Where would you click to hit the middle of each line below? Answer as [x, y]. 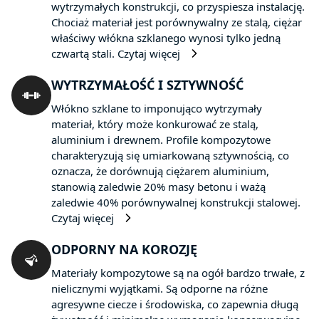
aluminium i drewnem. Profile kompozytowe [161, 140]
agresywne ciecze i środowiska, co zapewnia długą [175, 304]
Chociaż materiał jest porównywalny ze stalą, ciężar [177, 22]
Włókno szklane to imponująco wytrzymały [157, 108]
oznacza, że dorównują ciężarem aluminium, [160, 171]
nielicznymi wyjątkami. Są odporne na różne [159, 288]
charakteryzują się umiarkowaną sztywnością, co [170, 155]
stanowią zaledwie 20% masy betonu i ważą [158, 187]
